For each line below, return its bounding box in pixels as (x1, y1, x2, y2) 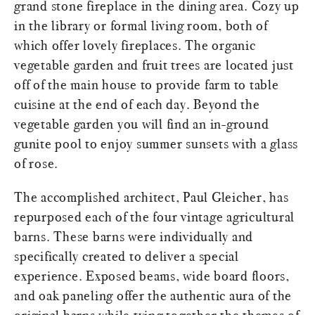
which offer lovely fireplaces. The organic (14, 37, 256, 54)
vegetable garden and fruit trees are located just (14, 56, 294, 74)
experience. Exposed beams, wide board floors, (14, 267, 290, 285)
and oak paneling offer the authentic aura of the (14, 287, 292, 304)
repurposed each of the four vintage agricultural (14, 208, 295, 226)
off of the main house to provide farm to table (14, 76, 279, 94)
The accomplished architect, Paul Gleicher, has (14, 188, 289, 206)
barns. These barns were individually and (14, 228, 253, 245)
